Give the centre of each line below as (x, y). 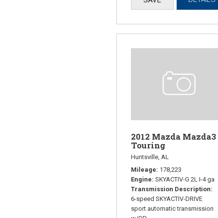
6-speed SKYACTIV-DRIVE (167, 199)
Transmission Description (171, 189)
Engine (141, 180)
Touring (148, 145)
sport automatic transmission (172, 209)
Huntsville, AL (150, 157)
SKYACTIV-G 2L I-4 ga (185, 180)
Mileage (144, 170)
